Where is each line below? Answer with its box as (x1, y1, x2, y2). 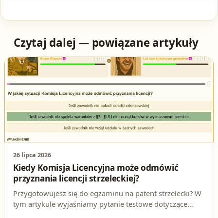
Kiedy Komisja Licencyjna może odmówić (13, 162, 179, 173)
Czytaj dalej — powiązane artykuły (14, 35, 199, 50)
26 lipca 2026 (13, 150, 51, 159)
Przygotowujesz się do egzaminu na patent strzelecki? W (13, 188, 201, 198)
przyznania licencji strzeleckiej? (13, 172, 140, 184)
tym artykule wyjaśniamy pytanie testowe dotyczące (13, 199, 187, 209)
